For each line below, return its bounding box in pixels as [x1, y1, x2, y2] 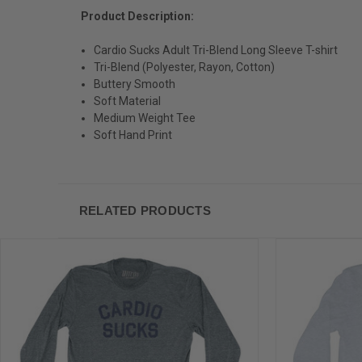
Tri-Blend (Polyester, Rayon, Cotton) [94, 60, 276, 74]
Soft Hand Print [94, 128, 173, 141]
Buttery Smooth [94, 77, 176, 90]
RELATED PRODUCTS [78, 203, 211, 217]
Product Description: [81, 9, 194, 23]
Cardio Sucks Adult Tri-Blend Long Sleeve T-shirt [94, 43, 339, 57]
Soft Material [94, 94, 162, 107]
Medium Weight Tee [94, 111, 196, 124]
